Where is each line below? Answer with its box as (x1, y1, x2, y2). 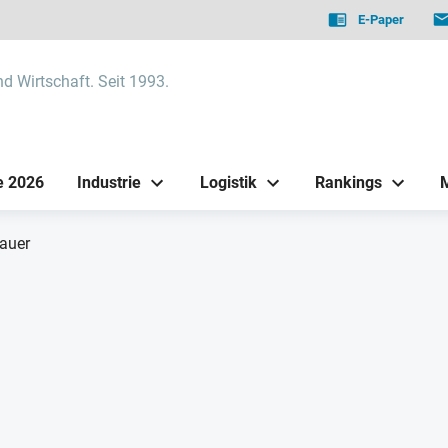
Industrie (77, 172, 142, 192)
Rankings (314, 172, 382, 192)
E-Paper (358, 12, 405, 27)
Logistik (199, 172, 257, 192)
